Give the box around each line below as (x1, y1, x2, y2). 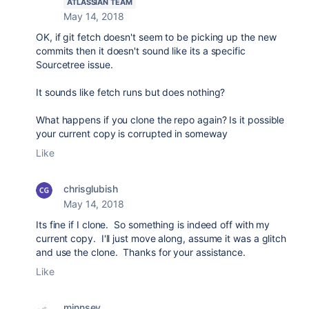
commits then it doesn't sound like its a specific (36, 45, 246, 57)
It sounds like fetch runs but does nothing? (36, 86, 226, 99)
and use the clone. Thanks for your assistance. (36, 246, 246, 259)
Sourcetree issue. (36, 59, 113, 71)
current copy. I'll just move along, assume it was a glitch (36, 232, 287, 245)
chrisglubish (63, 183, 118, 195)
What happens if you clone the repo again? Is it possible (36, 114, 285, 126)
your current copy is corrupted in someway (36, 128, 228, 140)
